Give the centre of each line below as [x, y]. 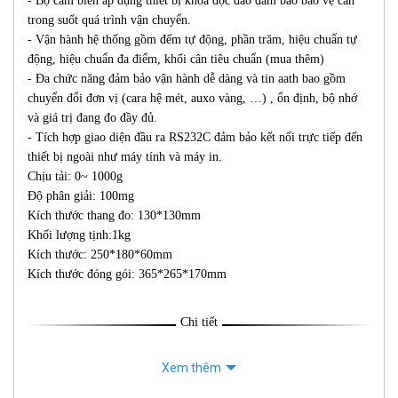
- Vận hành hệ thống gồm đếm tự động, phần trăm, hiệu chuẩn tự [192, 40]
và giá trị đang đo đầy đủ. [94, 118]
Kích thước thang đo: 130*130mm [114, 216]
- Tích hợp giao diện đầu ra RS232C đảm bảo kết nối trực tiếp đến [195, 138]
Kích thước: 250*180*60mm [100, 255]
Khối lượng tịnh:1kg [79, 235]
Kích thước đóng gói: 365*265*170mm [127, 275]
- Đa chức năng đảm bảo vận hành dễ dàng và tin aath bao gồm [187, 79]
